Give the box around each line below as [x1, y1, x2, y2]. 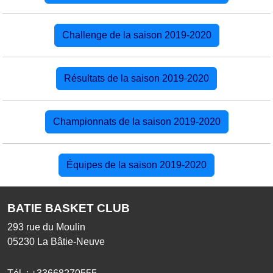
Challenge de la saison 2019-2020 [62, 29, 211, 40]
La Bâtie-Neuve [37, 236, 105, 247]
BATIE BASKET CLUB [7, 201, 130, 214]
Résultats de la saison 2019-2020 [64, 73, 209, 83]
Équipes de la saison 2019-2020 [66, 159, 207, 170]
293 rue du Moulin [7, 221, 85, 232]
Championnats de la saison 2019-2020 [52, 116, 221, 127]
